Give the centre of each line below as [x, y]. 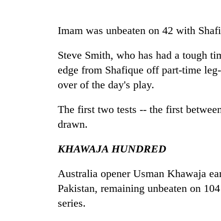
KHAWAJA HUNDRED [112, 149]
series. [72, 203]
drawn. [73, 124]
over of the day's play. [106, 85]
